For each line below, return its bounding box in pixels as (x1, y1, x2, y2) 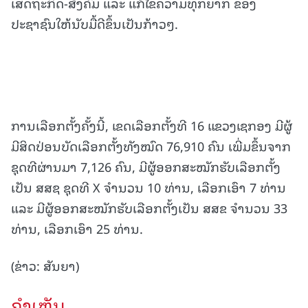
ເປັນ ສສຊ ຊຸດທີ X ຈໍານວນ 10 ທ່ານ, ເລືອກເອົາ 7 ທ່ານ (11, 177, 286, 197)
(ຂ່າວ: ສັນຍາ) (11, 255, 79, 276)
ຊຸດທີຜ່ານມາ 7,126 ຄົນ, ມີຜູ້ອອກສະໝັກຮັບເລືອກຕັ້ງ (11, 156, 280, 177)
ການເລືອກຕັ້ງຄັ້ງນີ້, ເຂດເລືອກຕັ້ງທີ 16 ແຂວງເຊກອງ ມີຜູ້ (11, 115, 292, 135)
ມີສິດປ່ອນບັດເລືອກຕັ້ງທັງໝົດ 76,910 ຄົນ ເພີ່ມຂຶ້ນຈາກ (11, 135, 291, 156)
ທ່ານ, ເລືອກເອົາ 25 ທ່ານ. (11, 218, 143, 239)
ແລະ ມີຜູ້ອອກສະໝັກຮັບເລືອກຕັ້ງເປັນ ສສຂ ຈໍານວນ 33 (11, 197, 287, 218)
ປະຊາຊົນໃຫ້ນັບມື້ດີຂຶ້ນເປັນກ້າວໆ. (11, 13, 178, 34)
